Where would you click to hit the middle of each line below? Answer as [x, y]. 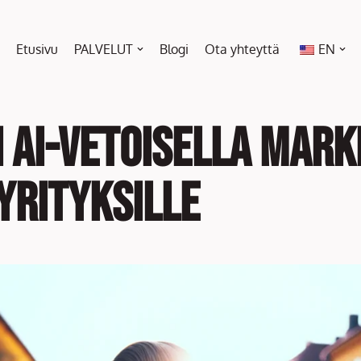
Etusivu [37, 49]
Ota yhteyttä [242, 49]
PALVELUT [103, 49]
